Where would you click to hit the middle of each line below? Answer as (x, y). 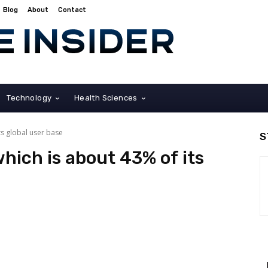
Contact (72, 10)
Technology (29, 98)
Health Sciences (106, 98)
